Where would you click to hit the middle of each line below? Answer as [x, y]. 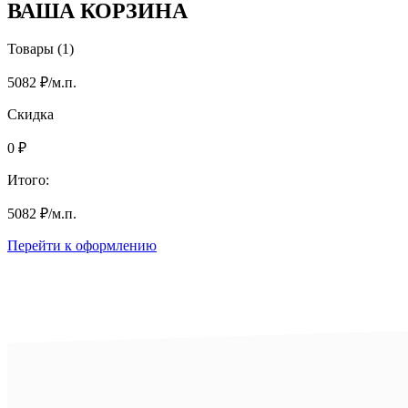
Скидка [31, 115]
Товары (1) [41, 49]
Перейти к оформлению [82, 246]
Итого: [28, 180]
